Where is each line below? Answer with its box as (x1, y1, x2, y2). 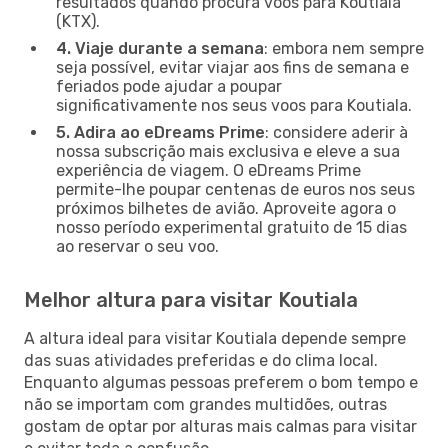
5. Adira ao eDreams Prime (56, 122, 265, 142)
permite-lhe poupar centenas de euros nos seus (56, 179, 415, 199)
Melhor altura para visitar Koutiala (24, 287, 358, 312)
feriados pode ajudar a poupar (56, 76, 282, 96)
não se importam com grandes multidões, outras (24, 394, 387, 414)
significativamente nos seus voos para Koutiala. (56, 95, 412, 115)
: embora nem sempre (264, 38, 424, 58)
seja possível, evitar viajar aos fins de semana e (56, 57, 409, 77)
